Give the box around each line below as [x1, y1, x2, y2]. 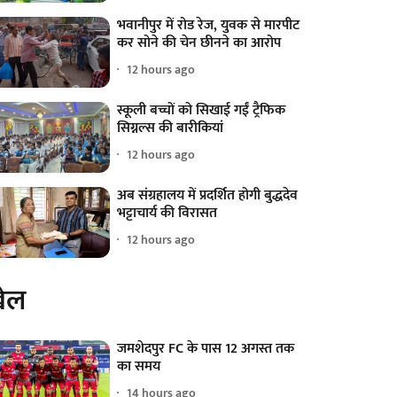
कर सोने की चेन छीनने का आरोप [117, 30, 282, 55]
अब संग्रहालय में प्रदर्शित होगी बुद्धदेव [117, 183, 299, 207]
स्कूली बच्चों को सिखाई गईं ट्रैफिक [117, 97, 286, 122]
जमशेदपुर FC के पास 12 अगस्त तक [117, 336, 295, 361]
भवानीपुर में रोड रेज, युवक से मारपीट [117, 12, 300, 37]
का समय [117, 354, 161, 378]
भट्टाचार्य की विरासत [117, 200, 218, 225]
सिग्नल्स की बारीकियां [117, 115, 224, 140]
